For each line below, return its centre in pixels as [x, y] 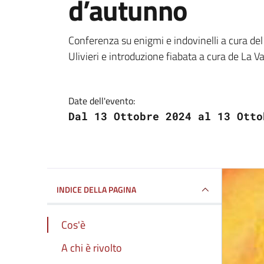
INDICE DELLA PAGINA [96, 189]
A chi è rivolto [92, 247]
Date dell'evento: [102, 100]
